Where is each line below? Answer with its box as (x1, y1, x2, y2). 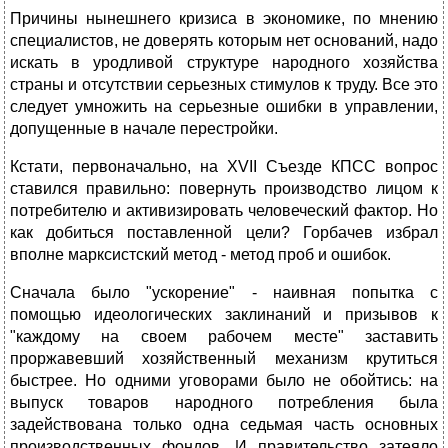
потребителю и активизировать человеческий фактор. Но (10, 202, 438, 220)
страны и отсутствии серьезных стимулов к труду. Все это (10, 76, 438, 94)
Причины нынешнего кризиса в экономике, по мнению (10, 10, 438, 28)
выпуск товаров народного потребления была (10, 394, 438, 412)
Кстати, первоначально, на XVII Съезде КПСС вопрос (10, 158, 438, 176)
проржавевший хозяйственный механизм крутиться (10, 350, 438, 368)
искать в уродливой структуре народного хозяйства (10, 54, 438, 72)
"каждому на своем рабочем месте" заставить (10, 328, 438, 346)
